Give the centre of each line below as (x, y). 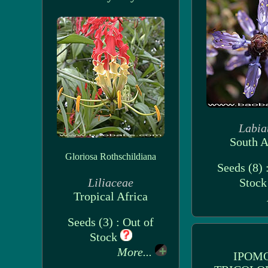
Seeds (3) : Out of (111, 222)
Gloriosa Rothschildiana (111, 156)
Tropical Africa (111, 196)
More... (136, 252)
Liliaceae (111, 182)
